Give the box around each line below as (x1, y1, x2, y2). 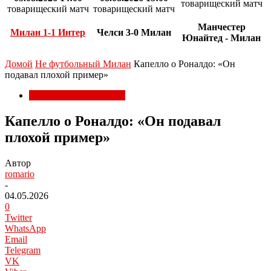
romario (5, 168, 34, 179)
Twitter (5, 212, 32, 223)
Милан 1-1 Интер (10, 27, 85, 38)
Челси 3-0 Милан (96, 27, 171, 38)
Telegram (5, 244, 41, 255)
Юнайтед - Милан (182, 33, 261, 44)
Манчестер (197, 22, 246, 33)
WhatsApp (5, 223, 46, 233)
